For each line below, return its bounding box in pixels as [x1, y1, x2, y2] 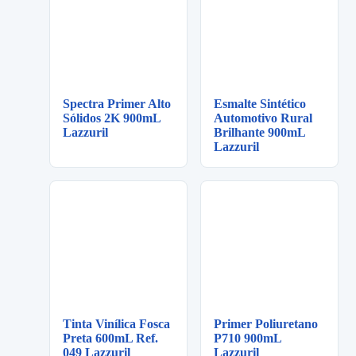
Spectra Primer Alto [63, 96, 172, 110]
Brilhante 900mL [214, 125, 305, 139]
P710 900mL [214, 331, 281, 346]
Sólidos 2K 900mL [63, 110, 161, 125]
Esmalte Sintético [214, 96, 306, 110]
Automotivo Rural [214, 110, 312, 125]
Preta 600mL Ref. [63, 331, 159, 346]
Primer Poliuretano [214, 317, 318, 331]
